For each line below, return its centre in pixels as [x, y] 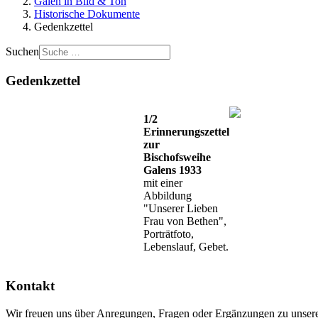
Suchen [22, 51]
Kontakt [30, 286]
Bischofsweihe [177, 158]
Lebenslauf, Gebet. [186, 247]
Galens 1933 [173, 170]
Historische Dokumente [87, 14]
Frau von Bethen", [185, 221]
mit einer [163, 183]
